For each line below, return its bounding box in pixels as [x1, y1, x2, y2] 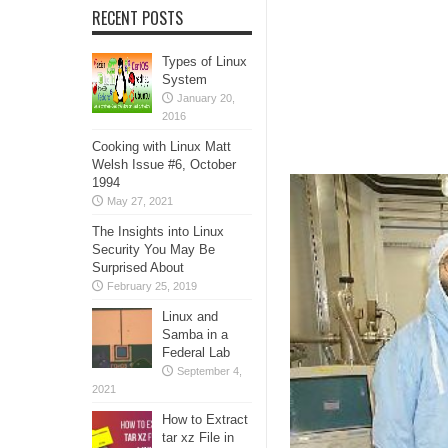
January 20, [177, 92, 235, 104]
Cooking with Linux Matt [92, 139, 231, 154]
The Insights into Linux [92, 224, 224, 239]
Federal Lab [162, 345, 230, 360]
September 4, [177, 365, 242, 377]
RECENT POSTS [92, 6, 183, 30]
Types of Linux [162, 54, 247, 69]
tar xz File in [162, 430, 234, 445]
